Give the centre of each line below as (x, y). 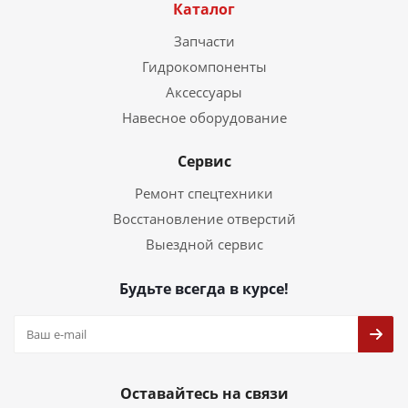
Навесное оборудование (204, 117)
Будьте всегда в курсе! (204, 289)
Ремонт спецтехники (204, 193)
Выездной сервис (204, 244)
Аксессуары (204, 92)
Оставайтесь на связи (204, 393)
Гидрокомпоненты (204, 66)
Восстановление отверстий (204, 219)
